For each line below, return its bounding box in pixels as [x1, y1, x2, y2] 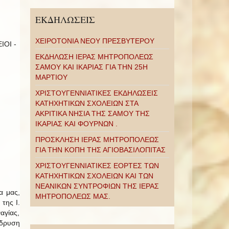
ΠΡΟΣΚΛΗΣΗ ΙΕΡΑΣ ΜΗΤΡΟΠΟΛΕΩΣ [35, 135, 159, 144]
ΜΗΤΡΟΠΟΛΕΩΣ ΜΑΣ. [35, 192, 110, 200]
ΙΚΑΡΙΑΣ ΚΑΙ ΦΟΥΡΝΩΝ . [35, 120, 118, 128]
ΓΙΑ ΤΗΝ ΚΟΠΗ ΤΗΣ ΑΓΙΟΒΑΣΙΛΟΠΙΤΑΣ [35, 146, 166, 154]
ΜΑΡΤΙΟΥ [35, 73, 67, 81]
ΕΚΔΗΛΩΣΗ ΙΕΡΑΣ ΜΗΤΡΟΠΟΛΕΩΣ [35, 53, 153, 61]
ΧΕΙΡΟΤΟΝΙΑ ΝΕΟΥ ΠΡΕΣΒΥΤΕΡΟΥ [35, 37, 154, 45]
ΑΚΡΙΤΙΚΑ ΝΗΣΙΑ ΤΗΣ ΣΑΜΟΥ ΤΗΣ [35, 109, 150, 118]
